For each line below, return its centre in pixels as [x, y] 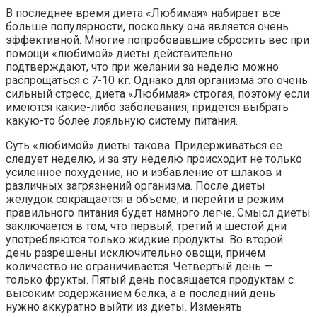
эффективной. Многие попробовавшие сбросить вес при [157, 40]
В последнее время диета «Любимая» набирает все [143, 13]
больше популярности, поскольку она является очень [147, 26]
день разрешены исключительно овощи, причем [136, 253]
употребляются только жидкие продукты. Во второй [144, 239]
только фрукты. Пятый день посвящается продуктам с [150, 279]
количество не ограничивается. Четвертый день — [139, 266]
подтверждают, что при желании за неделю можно [142, 67]
